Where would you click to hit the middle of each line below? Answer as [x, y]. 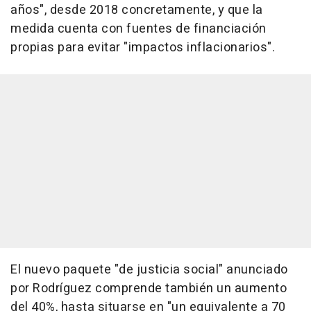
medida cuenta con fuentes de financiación [138, 29]
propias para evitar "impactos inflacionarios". [143, 48]
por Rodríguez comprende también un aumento [149, 289]
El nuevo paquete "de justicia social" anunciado [149, 270]
